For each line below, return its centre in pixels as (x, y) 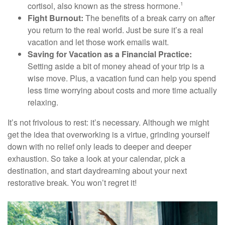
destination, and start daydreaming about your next (97, 170)
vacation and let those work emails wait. (98, 42)
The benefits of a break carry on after (149, 18)
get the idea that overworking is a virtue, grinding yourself (108, 134)
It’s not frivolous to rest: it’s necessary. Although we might (108, 122)
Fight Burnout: (55, 18)
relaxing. (43, 102)
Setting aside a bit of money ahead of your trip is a (116, 66)
